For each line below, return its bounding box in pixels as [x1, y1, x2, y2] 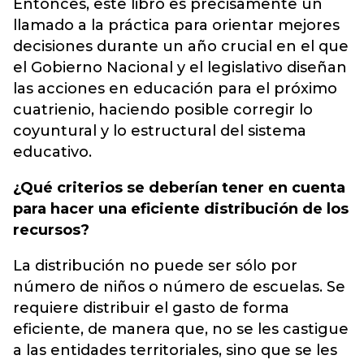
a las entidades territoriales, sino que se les [13, 341, 337, 359]
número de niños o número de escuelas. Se [13, 278, 345, 296]
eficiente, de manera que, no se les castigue [13, 320, 349, 338]
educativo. [13, 143, 92, 161]
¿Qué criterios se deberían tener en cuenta [13, 179, 345, 197]
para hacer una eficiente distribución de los [13, 200, 349, 218]
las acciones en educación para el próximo [13, 80, 337, 97]
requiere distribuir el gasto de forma [13, 299, 289, 317]
